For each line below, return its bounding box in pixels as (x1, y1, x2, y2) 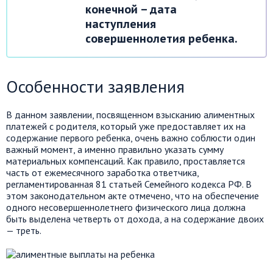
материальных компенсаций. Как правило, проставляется (6, 154, 245, 167)
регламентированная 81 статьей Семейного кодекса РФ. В (6, 177, 252, 190)
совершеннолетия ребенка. (85, 30, 238, 46)
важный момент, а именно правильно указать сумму (6, 143, 224, 155)
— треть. (6, 224, 41, 236)
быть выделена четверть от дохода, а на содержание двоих (6, 212, 264, 225)
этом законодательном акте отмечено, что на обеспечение (6, 189, 259, 202)
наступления (85, 15, 156, 32)
